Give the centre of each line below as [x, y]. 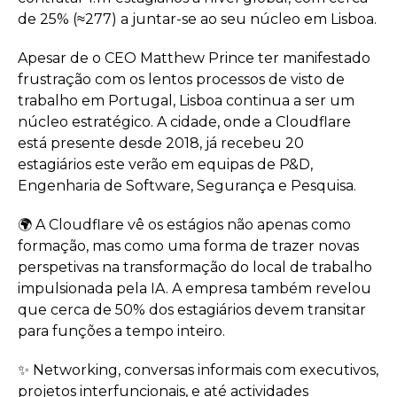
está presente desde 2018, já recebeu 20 [161, 143]
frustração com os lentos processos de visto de [181, 79]
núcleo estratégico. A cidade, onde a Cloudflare [184, 122]
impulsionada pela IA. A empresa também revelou [195, 288]
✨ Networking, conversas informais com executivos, [198, 370]
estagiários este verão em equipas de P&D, [165, 164]
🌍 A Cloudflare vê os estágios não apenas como [184, 225]
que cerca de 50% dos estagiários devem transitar [192, 310]
